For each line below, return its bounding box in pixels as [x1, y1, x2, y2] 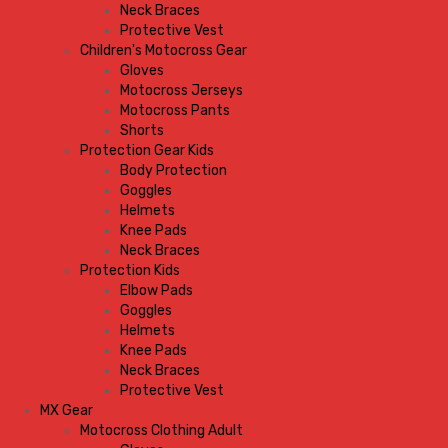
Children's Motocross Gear [80, 42, 247, 59]
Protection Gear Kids [80, 142, 214, 159]
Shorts [120, 122, 164, 139]
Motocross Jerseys [120, 82, 243, 99]
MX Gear [40, 402, 93, 419]
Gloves [120, 62, 164, 79]
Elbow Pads [120, 282, 193, 299]
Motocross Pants [120, 102, 230, 119]
